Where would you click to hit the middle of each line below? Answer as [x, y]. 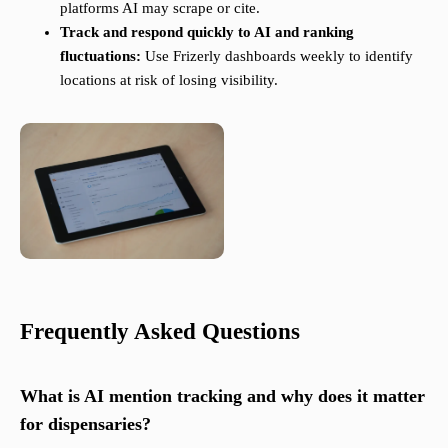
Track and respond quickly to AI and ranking [207, 32]
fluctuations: [100, 56]
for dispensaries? [85, 424]
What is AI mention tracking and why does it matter [222, 396]
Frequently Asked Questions [160, 332]
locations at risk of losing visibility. [169, 80]
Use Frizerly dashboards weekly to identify [277, 56]
